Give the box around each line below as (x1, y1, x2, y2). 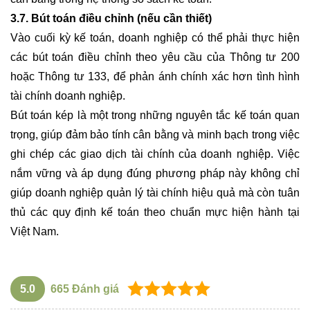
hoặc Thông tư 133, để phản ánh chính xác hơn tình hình (10, 70, 300, 82)
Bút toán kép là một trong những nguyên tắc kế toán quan (10, 109, 300, 121)
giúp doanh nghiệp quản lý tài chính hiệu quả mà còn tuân (10, 186, 300, 199)
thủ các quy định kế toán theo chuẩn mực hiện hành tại (10, 206, 300, 218)
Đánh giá (69, 282, 119, 295)
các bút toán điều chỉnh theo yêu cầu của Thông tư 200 (10, 51, 300, 63)
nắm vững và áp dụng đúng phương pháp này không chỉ (10, 167, 300, 179)
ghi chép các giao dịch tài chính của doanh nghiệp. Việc (10, 147, 300, 160)
